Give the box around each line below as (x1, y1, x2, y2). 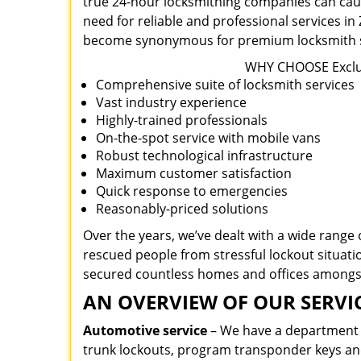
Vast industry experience (96, 93, 247, 111)
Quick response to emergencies (96, 182, 288, 200)
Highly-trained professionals (96, 111, 268, 129)
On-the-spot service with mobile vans (96, 129, 321, 147)
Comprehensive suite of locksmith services (96, 76, 355, 93)
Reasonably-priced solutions (96, 200, 268, 218)
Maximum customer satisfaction (96, 164, 292, 182)
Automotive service (83, 322, 207, 339)
